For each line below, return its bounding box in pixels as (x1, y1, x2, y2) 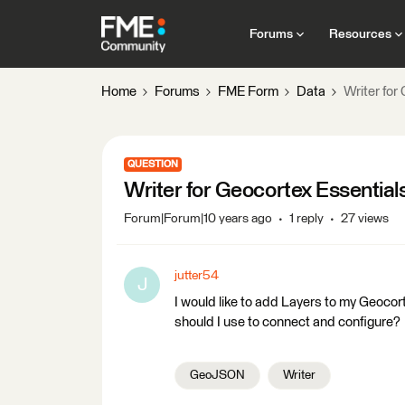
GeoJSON (190, 369, 245, 381)
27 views (341, 212, 389, 225)
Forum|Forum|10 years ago (124, 212, 272, 225)
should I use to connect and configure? (174, 316, 400, 329)
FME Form (218, 85, 278, 99)
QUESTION (127, 159, 178, 169)
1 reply (289, 212, 324, 225)
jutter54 (174, 269, 219, 282)
